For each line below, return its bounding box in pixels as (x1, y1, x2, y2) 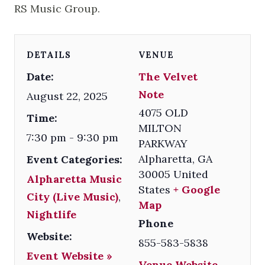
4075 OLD (138, 105, 189, 119)
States (138, 182, 171, 196)
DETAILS (27, 49, 71, 60)
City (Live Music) (27, 189, 118, 203)
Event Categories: (27, 152, 122, 166)
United (173, 167, 209, 181)
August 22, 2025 (27, 89, 108, 103)
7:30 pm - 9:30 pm (27, 130, 118, 144)
